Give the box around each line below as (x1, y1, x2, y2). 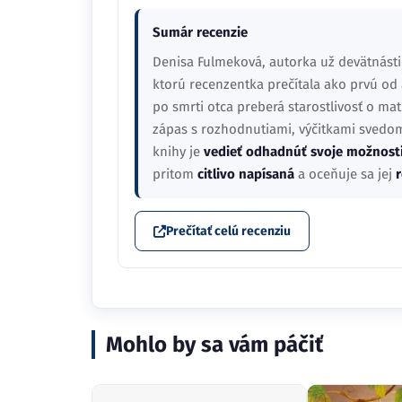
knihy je (153, 144, 204, 160)
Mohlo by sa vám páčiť (106, 332, 323, 357)
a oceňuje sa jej (294, 166, 396, 182)
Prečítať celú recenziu (166, 223, 291, 239)
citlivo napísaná (197, 166, 294, 182)
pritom (153, 166, 197, 182)
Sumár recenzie (153, 24, 248, 40)
